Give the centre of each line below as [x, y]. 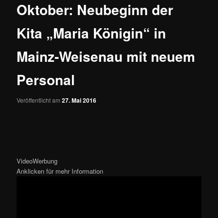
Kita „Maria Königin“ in [91, 33]
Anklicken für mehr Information [60, 171]
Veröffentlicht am [39, 100]
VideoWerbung [37, 161]
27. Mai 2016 [79, 100]
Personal [46, 80]
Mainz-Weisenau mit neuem [106, 56]
